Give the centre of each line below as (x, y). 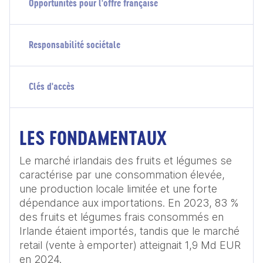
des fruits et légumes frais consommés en (122, 217)
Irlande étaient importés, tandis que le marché (129, 231)
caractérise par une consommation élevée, (122, 175)
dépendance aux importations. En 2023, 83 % (129, 203)
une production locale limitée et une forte (118, 189)
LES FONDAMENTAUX (93, 138)
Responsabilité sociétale (75, 45)
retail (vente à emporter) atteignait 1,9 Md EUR (130, 245)
